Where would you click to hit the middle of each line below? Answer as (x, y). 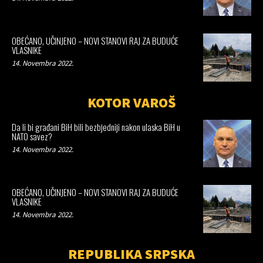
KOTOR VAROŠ (131, 102)
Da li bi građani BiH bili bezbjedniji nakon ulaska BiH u (96, 127)
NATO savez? (32, 136)
